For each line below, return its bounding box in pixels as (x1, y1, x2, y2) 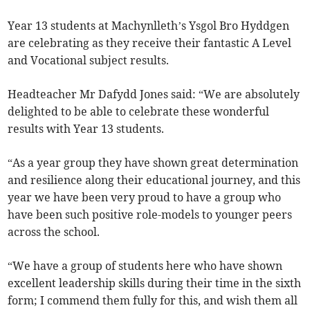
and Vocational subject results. (8, 53, 170, 68)
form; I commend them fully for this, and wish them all (8, 293, 298, 308)
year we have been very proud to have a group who (8, 190, 282, 205)
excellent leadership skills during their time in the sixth (8, 276, 302, 291)
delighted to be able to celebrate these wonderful (8, 104, 270, 119)
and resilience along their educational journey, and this (8, 173, 301, 188)
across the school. (8, 225, 100, 239)
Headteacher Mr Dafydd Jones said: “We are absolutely (8, 87, 300, 102)
